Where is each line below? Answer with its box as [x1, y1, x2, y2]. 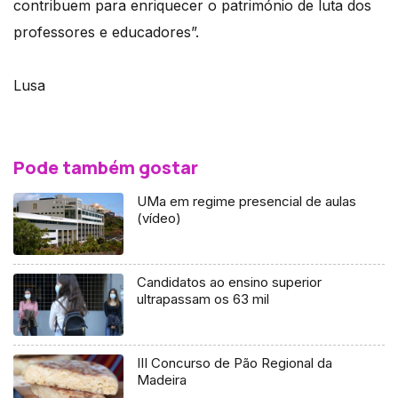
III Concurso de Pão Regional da [137, 354, 333, 372]
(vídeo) [137, 210, 182, 227]
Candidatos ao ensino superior [137, 274, 322, 291]
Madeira [137, 371, 187, 389]
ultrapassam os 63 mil [137, 291, 270, 308]
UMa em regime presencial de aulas [137, 193, 357, 211]
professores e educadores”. [13, 23, 199, 42]
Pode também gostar [13, 155, 198, 180]
